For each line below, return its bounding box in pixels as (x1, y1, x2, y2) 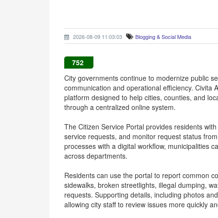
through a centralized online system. (64, 102, 176, 112)
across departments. (64, 151, 127, 161)
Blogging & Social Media (135, 33, 191, 40)
